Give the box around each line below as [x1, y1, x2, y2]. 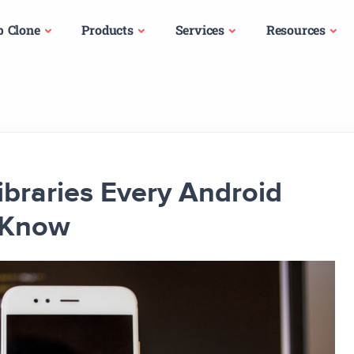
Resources [265, 21, 326, 38]
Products [81, 21, 134, 38]
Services [175, 21, 224, 38]
